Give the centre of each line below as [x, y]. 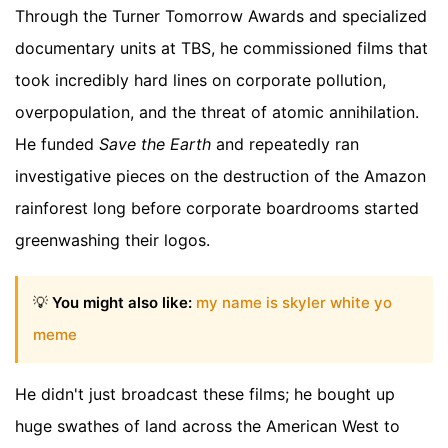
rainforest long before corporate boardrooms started [217, 208]
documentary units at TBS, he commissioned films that [221, 48]
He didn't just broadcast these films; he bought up [205, 393]
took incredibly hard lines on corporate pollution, [200, 80]
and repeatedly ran [285, 144]
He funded [57, 144]
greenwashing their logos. [112, 240]
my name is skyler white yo [294, 303]
